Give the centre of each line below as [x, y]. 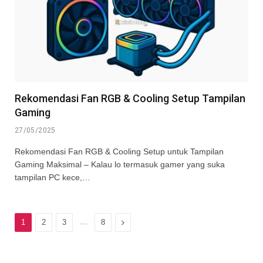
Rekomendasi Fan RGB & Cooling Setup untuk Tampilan [119, 151]
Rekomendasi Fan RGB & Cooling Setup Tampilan [130, 98]
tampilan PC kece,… [53, 177]
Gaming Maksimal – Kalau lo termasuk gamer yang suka [120, 164]
